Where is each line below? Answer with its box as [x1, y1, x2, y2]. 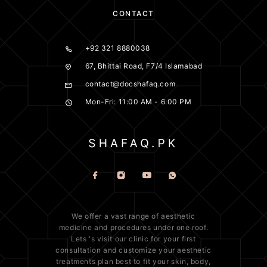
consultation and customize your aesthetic [55, 246, 212, 254]
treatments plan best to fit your [56, 257, 172, 266]
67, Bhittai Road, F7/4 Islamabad [85, 61, 203, 71]
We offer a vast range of [72, 212, 162, 221]
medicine [58, 223, 92, 232]
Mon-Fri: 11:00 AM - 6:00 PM [85, 97, 192, 107]
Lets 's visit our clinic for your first [71, 234, 196, 243]
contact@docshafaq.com [85, 79, 176, 89]
